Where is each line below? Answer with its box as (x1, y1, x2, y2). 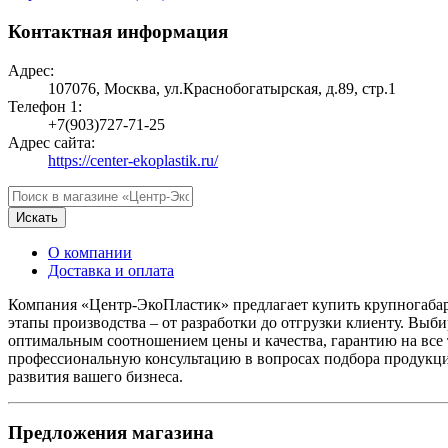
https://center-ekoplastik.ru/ (48, 151, 218, 169)
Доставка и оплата (48, 261, 174, 279)
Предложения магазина (8, 422, 214, 444)
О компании (48, 243, 132, 261)
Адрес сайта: (8, 133, 95, 151)
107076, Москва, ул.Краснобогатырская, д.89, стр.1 (48, 79, 396, 97)
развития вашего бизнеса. (8, 367, 183, 385)
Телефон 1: (8, 97, 82, 115)
